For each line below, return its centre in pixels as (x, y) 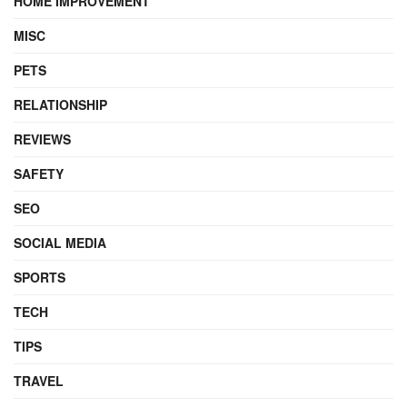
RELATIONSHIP (60, 104)
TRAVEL (39, 380)
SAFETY (39, 173)
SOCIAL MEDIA (60, 242)
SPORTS (40, 277)
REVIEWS (42, 139)
